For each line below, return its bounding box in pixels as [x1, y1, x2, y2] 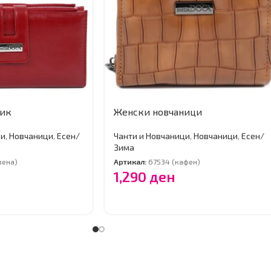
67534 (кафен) [148, 157, 200, 167]
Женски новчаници [114, 105, 202, 117]
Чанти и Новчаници [114, 130, 190, 141]
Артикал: [114, 157, 148, 167]
